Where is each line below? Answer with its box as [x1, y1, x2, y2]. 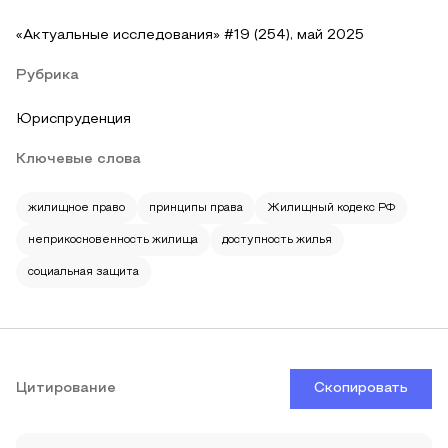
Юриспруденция [16, 113, 131, 126]
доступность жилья [222, 235, 332, 245]
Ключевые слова [16, 153, 141, 166]
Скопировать [314, 382, 408, 395]
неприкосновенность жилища [28, 235, 198, 245]
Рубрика [16, 69, 79, 82]
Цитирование [16, 382, 116, 395]
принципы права [149, 203, 243, 213]
